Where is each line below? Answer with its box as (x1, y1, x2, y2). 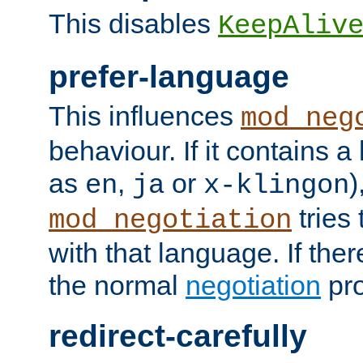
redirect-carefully (49, 318, 307, 354)
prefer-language (49, 58, 289, 94)
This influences (49, 100, 241, 132)
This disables (49, 8, 218, 40)
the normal (49, 270, 186, 301)
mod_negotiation (49, 205, 292, 237)
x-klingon (203, 170, 349, 202)
